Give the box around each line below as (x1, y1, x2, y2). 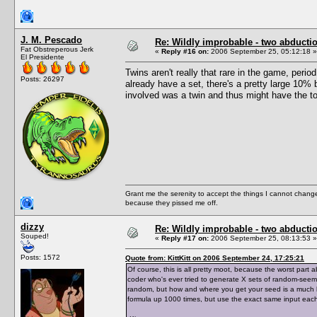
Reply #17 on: (161, 234, 209, 242)
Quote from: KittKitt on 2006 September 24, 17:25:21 (125, 253, 304, 262)
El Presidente (21, 52, 64, 61)
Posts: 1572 (21, 253, 60, 261)
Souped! (21, 231, 49, 240)
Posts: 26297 (21, 74, 64, 83)
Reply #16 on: (161, 47, 209, 55)
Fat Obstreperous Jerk (21, 45, 93, 53)
